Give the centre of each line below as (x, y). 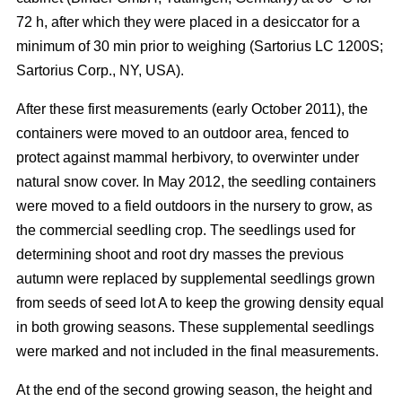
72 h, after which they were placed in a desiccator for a (188, 22)
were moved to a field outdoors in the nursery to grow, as (194, 205)
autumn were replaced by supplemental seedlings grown (196, 278)
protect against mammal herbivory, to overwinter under (188, 157)
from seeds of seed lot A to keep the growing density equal (200, 302)
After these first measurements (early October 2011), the (192, 109)
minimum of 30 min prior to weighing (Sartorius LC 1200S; (200, 46)
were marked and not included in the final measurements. (197, 351)
